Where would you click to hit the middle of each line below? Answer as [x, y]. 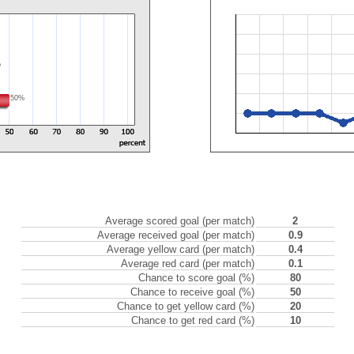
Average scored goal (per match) [180, 221]
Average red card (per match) [188, 264]
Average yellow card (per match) [181, 249]
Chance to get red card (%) [193, 320]
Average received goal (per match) [176, 235]
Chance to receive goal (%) [192, 292]
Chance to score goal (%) [196, 278]
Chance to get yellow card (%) [186, 306]
